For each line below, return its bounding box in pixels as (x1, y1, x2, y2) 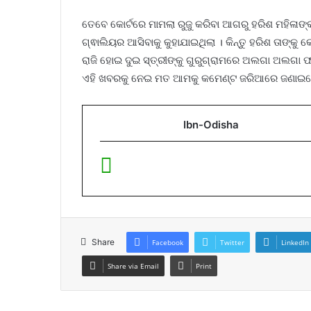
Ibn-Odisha (183, 118, 239, 132)
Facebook (152, 237, 183, 248)
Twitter (220, 237, 244, 248)
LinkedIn (281, 237, 309, 248)
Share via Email (108, 261, 159, 271)
